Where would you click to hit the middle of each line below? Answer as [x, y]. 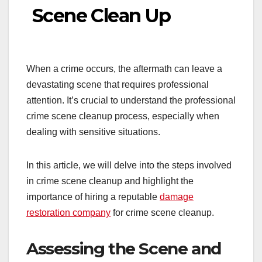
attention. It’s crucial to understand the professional [131, 101]
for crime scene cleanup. [162, 213]
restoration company [68, 213]
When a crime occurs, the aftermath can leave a [124, 69]
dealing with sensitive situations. [94, 132]
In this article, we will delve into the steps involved [129, 166]
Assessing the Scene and [124, 249]
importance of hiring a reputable [93, 197]
